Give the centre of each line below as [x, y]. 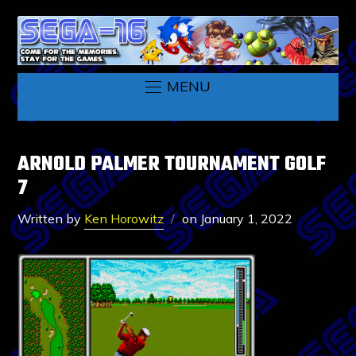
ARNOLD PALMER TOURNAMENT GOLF [172, 164]
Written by [51, 218]
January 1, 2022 [247, 218]
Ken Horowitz [124, 218]
